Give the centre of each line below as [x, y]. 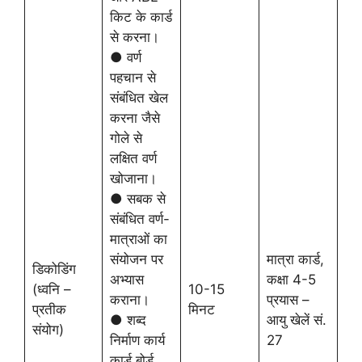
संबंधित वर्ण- [139, 219]
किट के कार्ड [141, 17]
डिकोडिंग [54, 269]
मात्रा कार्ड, [295, 259]
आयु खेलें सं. [296, 320]
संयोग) [48, 330]
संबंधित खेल [139, 98]
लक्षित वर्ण [133, 158]
